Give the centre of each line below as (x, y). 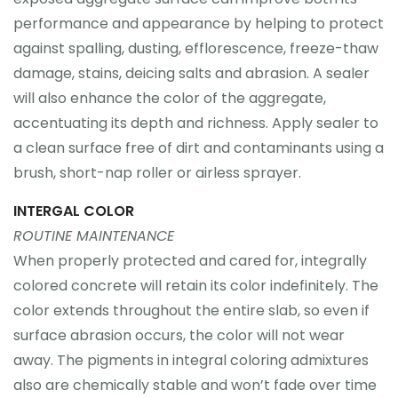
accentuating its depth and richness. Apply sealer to (196, 123)
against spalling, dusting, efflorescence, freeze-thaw (196, 48)
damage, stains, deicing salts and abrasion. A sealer (191, 73)
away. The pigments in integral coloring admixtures (191, 360)
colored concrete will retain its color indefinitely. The (196, 286)
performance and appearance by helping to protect (199, 24)
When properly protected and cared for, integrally (190, 261)
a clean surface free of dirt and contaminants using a (199, 148)
